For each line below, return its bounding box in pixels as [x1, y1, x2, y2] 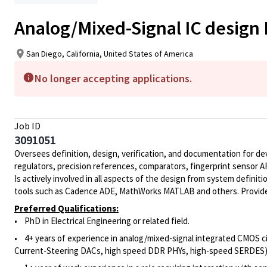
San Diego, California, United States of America [26, 48, 193, 59]
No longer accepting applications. [35, 72, 192, 85]
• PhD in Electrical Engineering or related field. [14, 215, 190, 226]
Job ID [14, 120, 41, 132]
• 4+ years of [14, 232, 67, 244]
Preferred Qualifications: [14, 203, 119, 214]
